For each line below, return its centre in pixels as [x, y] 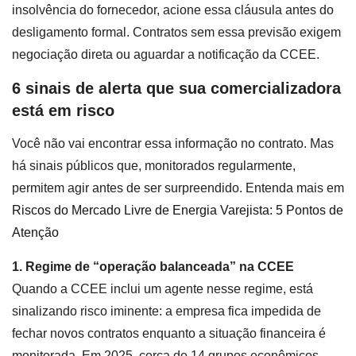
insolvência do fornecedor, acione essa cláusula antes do [173, 10]
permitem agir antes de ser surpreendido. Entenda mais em [178, 188]
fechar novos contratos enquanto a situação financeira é [169, 333]
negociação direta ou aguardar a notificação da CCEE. [166, 54]
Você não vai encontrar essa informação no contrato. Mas [173, 144]
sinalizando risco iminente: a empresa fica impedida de [166, 311]
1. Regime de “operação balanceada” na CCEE [153, 266]
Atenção [35, 233]
